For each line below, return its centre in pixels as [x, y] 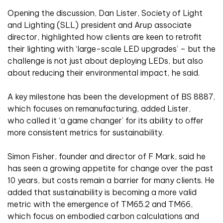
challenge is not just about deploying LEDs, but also [105, 61]
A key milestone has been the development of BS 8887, [111, 97]
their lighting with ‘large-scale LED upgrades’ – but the [111, 49]
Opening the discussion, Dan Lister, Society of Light [105, 13]
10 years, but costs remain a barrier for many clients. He [111, 180]
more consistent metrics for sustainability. [87, 133]
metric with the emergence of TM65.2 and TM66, [100, 204]
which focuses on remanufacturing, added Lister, [99, 109]
